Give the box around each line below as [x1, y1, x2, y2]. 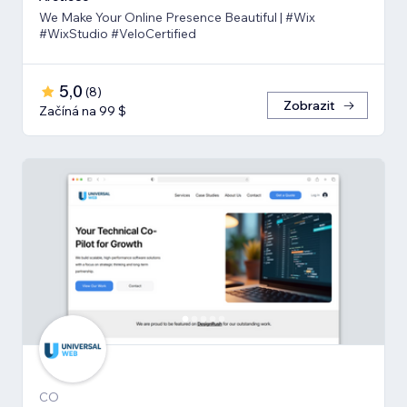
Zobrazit [283, 96, 335, 114]
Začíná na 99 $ [39, 102, 126, 119]
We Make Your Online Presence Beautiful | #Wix [39, 8, 315, 25]
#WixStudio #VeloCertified [39, 25, 196, 42]
